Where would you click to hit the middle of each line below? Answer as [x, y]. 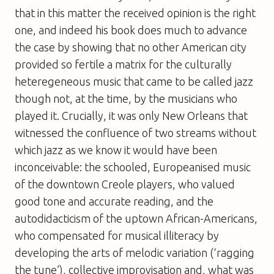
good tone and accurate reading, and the [114, 201]
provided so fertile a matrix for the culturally [123, 64]
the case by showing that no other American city [131, 47]
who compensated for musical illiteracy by [117, 235]
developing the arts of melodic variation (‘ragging [135, 252]
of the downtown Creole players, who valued [125, 184]
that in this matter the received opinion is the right [135, 13]
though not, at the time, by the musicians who [126, 98]
